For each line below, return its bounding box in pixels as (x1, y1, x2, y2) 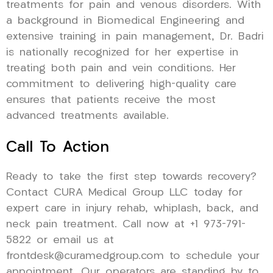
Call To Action (6, 140, 109, 155)
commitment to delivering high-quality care (6, 79, 236, 90)
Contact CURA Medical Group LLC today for (6, 187, 243, 198)
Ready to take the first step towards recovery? (6, 171, 257, 182)
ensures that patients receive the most (6, 94, 216, 105)
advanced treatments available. (6, 110, 169, 121)
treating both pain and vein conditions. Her (6, 63, 236, 74)
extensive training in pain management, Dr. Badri (6, 31, 264, 42)
